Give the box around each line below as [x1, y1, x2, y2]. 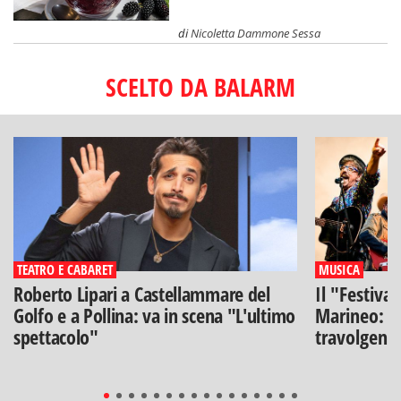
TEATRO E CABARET [17, 260, 113, 278]
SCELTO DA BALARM [106, 69, 295, 104]
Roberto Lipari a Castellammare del [13, 279, 270, 307]
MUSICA [318, 260, 360, 278]
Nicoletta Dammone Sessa [191, 24, 321, 41]
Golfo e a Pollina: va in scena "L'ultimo [13, 301, 296, 328]
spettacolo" [13, 322, 98, 350]
